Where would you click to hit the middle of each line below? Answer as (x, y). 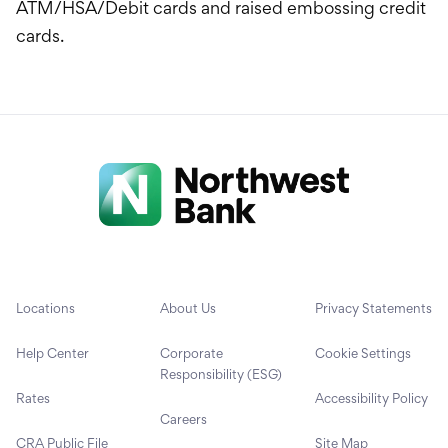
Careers (183, 418)
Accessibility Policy (371, 397)
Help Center (52, 352)
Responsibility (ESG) (221, 373)
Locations (45, 307)
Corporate (191, 352)
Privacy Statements (373, 307)
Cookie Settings (363, 352)
